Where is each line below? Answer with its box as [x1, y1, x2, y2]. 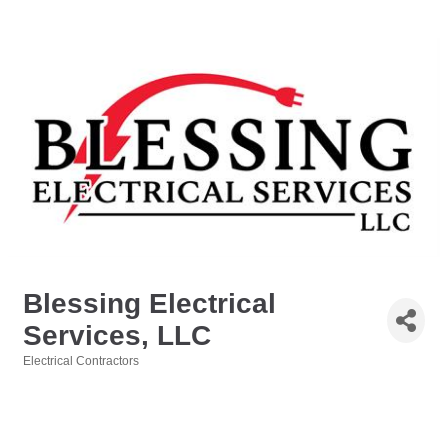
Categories [22, 368, 85, 382]
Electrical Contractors [23, 354, 139, 369]
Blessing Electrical [23, 288, 276, 320]
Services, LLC [23, 320, 211, 352]
